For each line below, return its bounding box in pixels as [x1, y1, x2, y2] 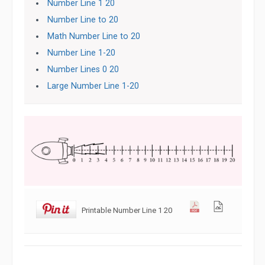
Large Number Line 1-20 [47, 81, 140, 91]
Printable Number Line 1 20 [81, 206, 172, 215]
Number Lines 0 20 [47, 64, 119, 75]
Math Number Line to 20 [47, 31, 141, 41]
